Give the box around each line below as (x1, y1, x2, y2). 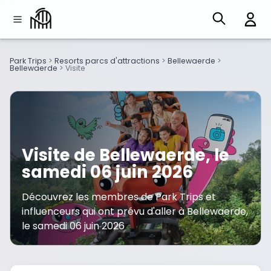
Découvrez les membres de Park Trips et (22, 190, 217, 204)
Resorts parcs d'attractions (54, 56, 160, 67)
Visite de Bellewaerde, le (22, 143, 230, 167)
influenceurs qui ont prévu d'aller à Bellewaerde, (22, 204, 249, 219)
